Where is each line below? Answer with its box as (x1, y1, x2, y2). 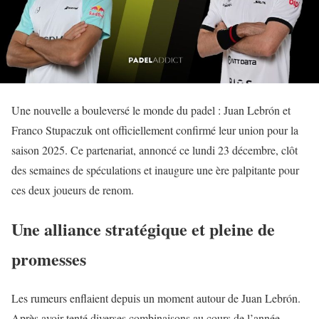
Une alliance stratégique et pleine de (11, 216, 275, 241)
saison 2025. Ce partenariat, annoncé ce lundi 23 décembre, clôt (11, 142, 298, 157)
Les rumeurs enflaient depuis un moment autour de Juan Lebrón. (11, 290, 300, 305)
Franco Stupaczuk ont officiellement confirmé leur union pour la (11, 122, 298, 137)
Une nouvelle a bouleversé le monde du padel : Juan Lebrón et (11, 102, 291, 117)
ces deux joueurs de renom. (11, 182, 134, 197)
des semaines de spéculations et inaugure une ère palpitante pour (11, 162, 299, 177)
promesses (11, 246, 86, 271)
